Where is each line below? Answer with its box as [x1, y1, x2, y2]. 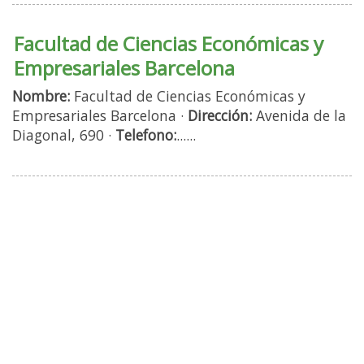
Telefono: [115, 124, 176, 145]
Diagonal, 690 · [12, 124, 115, 145]
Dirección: [188, 105, 252, 125]
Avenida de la [252, 105, 346, 125]
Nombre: [12, 85, 70, 106]
